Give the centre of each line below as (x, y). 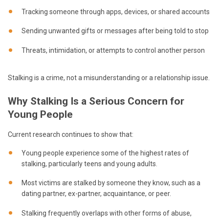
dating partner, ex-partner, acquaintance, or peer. (96, 194)
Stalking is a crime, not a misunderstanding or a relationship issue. (109, 77)
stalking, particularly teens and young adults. (89, 164)
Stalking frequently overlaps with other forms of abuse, (107, 213)
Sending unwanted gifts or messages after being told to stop (115, 31)
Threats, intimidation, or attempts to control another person (113, 50)
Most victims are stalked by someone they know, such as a (111, 183)
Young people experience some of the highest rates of (105, 153)
